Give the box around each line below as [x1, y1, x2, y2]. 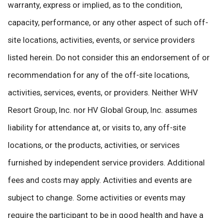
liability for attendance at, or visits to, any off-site [8, 123, 186, 133]
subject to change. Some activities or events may [8, 193, 185, 203]
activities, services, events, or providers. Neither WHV [8, 88, 198, 98]
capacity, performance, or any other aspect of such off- [8, 18, 208, 28]
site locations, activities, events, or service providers [8, 36, 195, 45]
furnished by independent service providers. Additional [8, 158, 205, 168]
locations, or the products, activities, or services [8, 141, 180, 150]
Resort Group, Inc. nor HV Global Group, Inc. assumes [8, 106, 197, 115]
